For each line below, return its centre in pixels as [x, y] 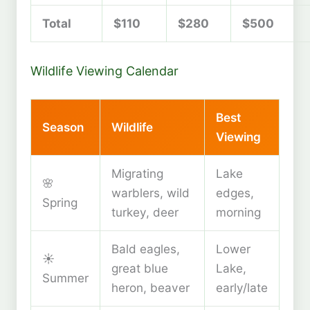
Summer [65, 278]
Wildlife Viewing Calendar [104, 71]
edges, [235, 193]
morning [238, 212]
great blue [140, 268]
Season [63, 127]
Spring [60, 203]
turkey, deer [145, 212]
